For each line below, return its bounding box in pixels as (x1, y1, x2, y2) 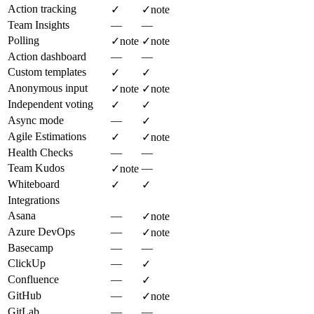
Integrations (8, 193, 60, 206)
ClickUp (8, 257, 46, 269)
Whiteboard (8, 177, 60, 190)
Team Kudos (8, 161, 64, 174)
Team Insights (8, 18, 69, 31)
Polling (8, 34, 39, 46)
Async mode (8, 114, 64, 126)
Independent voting (8, 97, 93, 110)
